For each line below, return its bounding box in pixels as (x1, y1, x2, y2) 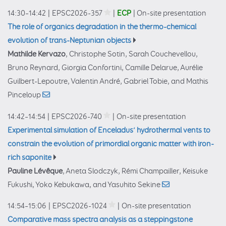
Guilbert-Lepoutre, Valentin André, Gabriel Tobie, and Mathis (8, 77, 208, 87)
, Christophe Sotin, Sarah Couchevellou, (66, 49, 198, 60)
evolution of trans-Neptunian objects (8, 36, 131, 46)
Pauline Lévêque (8, 166, 63, 176)
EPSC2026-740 (51, 111, 102, 122)
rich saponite (8, 152, 51, 162)
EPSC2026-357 (51, 9, 102, 19)
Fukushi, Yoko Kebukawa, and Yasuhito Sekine (8, 180, 162, 190)
